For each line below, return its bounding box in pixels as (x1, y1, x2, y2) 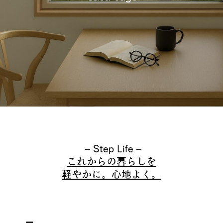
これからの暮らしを (67, 156, 156, 166)
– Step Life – (82, 143, 141, 153)
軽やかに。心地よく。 (62, 169, 161, 179)
